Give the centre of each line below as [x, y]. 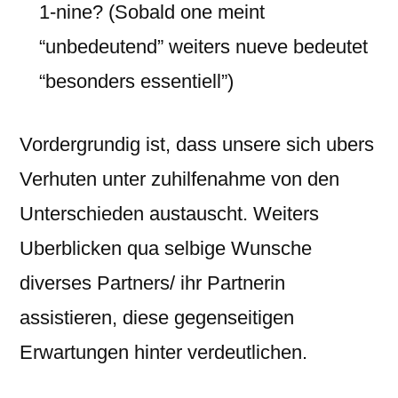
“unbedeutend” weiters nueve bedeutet [203, 47]
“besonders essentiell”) [136, 81]
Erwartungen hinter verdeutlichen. [163, 352]
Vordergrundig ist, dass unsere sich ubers [197, 144]
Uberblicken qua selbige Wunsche [166, 248]
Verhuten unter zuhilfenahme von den [179, 179]
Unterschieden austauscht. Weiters [169, 214]
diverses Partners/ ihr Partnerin [152, 283]
